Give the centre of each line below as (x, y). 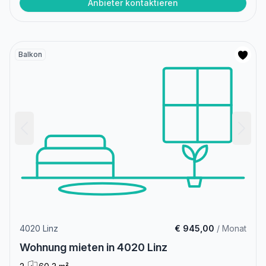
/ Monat (230, 229)
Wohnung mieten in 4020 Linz (94, 248)
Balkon (30, 54)
